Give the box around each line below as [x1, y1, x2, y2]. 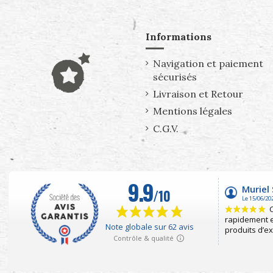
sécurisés [153, 70, 197, 83]
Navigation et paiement [153, 57, 263, 69]
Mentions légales [153, 105, 232, 118]
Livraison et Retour [153, 88, 243, 101]
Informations [146, 30, 211, 43]
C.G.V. [153, 122, 179, 135]
